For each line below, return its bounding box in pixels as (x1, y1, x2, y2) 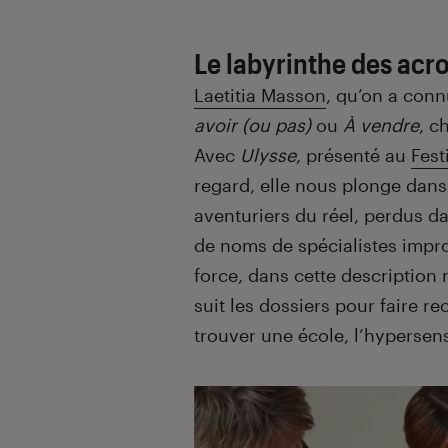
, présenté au (296, 144, 411, 167)
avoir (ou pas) (194, 114, 311, 137)
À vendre (343, 114, 419, 137)
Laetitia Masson (194, 84, 326, 107)
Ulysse (240, 144, 296, 167)
